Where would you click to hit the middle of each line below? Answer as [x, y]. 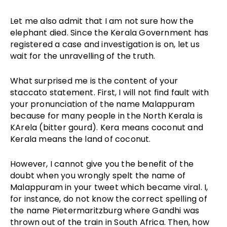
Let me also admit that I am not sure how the [102, 21]
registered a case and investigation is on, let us [105, 45]
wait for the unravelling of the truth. [83, 56]
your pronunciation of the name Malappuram [103, 104]
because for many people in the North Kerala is [107, 116]
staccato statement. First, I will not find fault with [110, 93]
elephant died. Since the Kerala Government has [109, 33]
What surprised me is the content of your [94, 81]
